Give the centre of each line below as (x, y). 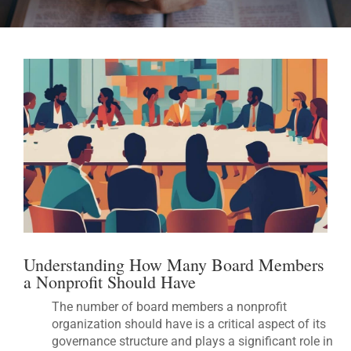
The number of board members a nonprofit (170, 306)
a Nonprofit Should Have (110, 281)
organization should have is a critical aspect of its (189, 324)
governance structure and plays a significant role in (193, 341)
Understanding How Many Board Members (174, 264)
